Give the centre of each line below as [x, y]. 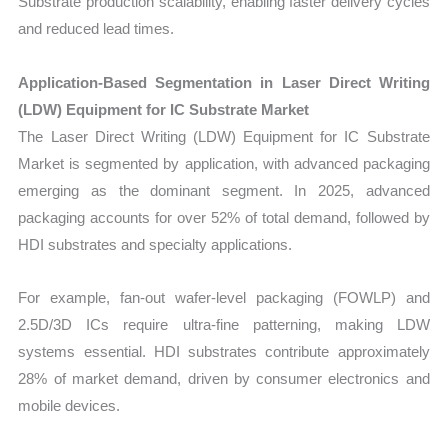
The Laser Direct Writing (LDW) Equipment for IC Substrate [224, 136]
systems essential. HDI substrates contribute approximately [224, 351]
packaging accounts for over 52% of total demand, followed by [224, 217]
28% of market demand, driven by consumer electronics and [224, 378]
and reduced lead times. [96, 29]
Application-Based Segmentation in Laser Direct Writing [224, 82]
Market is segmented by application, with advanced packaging [224, 163]
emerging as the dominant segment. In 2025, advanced [224, 190]
